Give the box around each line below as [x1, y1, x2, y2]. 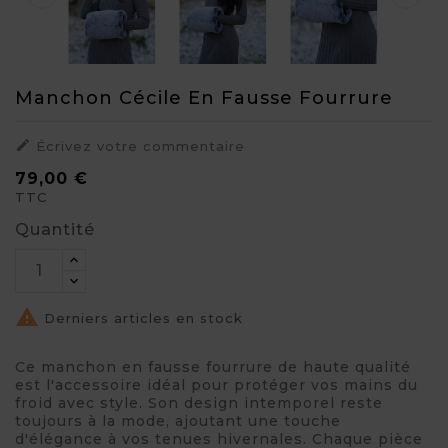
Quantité [15, 219, 95, 239]
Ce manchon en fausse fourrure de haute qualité [15, 357, 411, 376]
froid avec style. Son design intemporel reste [15, 393, 383, 412]
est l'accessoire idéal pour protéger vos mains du [15, 375, 418, 394]
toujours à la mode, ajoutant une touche [15, 411, 341, 430]
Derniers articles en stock [39, 310, 243, 327]
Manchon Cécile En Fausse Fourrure [15, 86, 393, 109]
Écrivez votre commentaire [31, 137, 245, 154]
